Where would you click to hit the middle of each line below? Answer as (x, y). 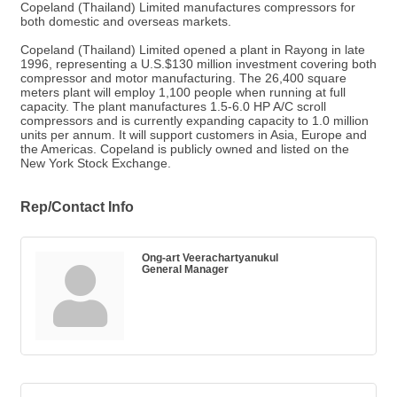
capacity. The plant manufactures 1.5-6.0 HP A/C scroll (173, 107)
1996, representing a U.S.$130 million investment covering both (198, 64)
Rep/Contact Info (77, 207)
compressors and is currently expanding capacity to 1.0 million (195, 121)
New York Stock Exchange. (96, 163)
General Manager (185, 269)
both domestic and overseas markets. (126, 22)
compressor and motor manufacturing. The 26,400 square (183, 78)
